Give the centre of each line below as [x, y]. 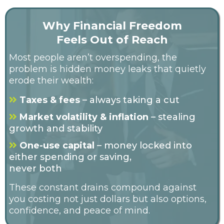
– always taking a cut [130, 100]
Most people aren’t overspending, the [93, 58]
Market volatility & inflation [85, 117]
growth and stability [56, 129]
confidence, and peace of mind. [79, 211]
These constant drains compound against [103, 188]
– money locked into [143, 146]
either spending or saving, [70, 157]
